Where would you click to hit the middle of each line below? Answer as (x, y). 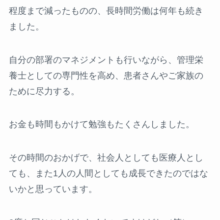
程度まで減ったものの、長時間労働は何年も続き (106, 11)
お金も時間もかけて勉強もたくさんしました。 (101, 124)
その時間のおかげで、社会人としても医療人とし (106, 158)
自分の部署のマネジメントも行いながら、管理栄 (106, 60)
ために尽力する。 (44, 91)
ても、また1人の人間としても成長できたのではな (108, 174)
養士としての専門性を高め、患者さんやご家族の (106, 75)
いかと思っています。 (53, 189)
